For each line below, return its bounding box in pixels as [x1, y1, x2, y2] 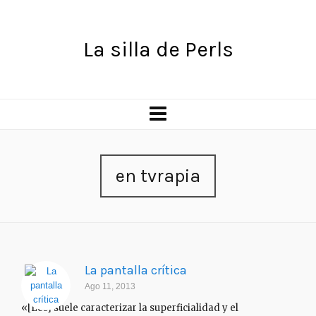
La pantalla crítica [85, 262, 187, 278]
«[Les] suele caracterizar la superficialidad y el [21, 302, 238, 314]
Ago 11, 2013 [85, 281, 135, 291]
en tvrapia [116, 165, 200, 187]
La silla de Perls [83, 37, 233, 62]
